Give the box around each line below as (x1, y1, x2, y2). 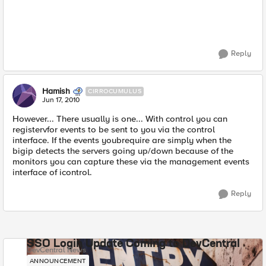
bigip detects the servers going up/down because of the (12, 145, 233, 156)
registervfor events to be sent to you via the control (12, 124, 215, 135)
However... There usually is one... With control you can (12, 113, 227, 124)
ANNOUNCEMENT (29, 257, 86, 265)
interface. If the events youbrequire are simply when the (12, 135, 232, 145)
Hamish (42, 86, 70, 96)
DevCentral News (26, 245, 86, 255)
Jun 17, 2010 (42, 96, 80, 104)
